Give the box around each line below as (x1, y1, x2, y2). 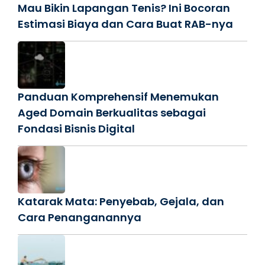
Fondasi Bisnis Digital (18, 121, 135, 136)
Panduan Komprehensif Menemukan (18, 89, 219, 104)
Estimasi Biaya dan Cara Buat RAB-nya (18, 16, 233, 31)
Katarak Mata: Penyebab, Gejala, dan (18, 193, 224, 209)
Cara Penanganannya (18, 209, 141, 225)
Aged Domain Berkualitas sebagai (18, 105, 206, 120)
